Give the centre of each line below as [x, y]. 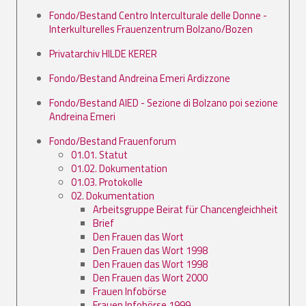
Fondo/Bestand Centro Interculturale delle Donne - [158, 15]
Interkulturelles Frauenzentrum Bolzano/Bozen [151, 29]
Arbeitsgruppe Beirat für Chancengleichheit [185, 209]
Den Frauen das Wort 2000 [150, 277]
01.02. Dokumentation [119, 168]
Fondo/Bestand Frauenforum [113, 141]
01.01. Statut [99, 154]
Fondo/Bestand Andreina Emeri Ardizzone [140, 78]
